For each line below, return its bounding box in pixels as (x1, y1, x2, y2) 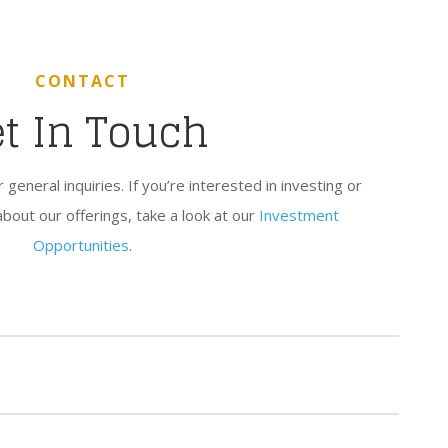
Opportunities (32, 235, 129, 256)
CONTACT (34, 70, 130, 93)
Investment (258, 205, 339, 226)
